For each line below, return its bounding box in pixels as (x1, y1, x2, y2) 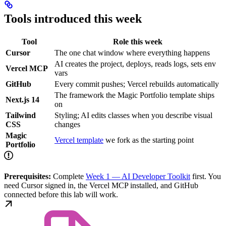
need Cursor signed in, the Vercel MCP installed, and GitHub (4, 181, 198, 190)
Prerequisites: (4, 172, 51, 181)
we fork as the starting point (103, 135, 194, 144)
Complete (51, 172, 86, 181)
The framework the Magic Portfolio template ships (54, 90, 214, 99)
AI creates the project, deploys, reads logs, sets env (54, 59, 216, 68)
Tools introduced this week (4, 12, 142, 25)
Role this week (112, 37, 162, 46)
